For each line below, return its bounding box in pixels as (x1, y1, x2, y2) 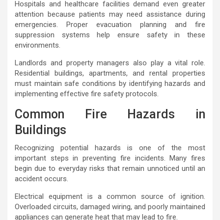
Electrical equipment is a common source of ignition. (15, 192, 205, 201)
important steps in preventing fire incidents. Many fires (15, 154, 205, 163)
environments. (15, 41, 60, 50)
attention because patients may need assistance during (15, 10, 205, 19)
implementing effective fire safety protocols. (15, 89, 159, 98)
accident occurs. (15, 174, 68, 183)
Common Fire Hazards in (15, 107, 205, 121)
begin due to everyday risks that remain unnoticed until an (15, 164, 205, 173)
